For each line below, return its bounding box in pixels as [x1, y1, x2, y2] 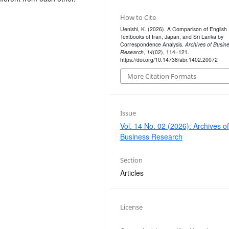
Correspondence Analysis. [120, 40, 185, 48]
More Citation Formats [127, 72, 196, 81]
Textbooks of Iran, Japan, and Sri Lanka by [120, 32, 223, 40]
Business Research [120, 131, 182, 142]
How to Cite [120, 12, 156, 22]
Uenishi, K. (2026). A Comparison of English [120, 25, 227, 33]
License [120, 202, 143, 212]
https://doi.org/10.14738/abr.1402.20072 [120, 55, 218, 63]
